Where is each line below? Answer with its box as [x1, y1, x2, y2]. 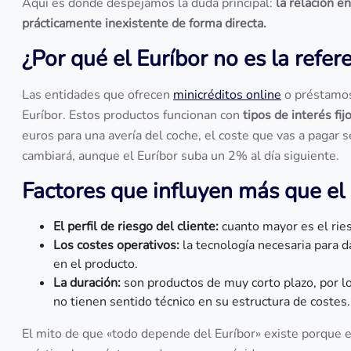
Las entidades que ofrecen [22, 86, 173, 103]
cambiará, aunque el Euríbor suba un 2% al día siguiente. [22, 147, 339, 165]
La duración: [53, 274, 121, 291]
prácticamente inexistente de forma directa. [22, 15, 266, 32]
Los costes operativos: [53, 237, 179, 254]
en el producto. [53, 255, 138, 273]
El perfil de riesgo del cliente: [53, 218, 219, 235]
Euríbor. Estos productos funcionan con [22, 107, 243, 124]
